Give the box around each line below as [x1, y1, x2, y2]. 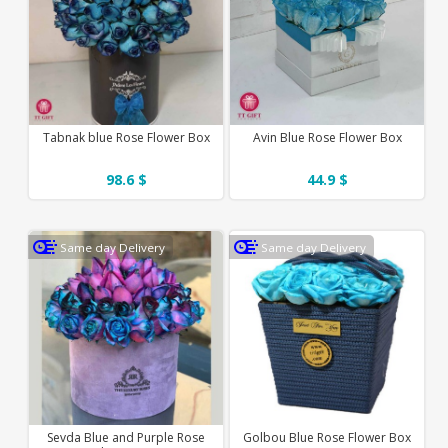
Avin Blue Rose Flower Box [252, 128, 402, 146]
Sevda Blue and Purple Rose [47, 428, 206, 446]
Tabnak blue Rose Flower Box [42, 128, 210, 146]
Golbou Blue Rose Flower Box [243, 428, 412, 446]
